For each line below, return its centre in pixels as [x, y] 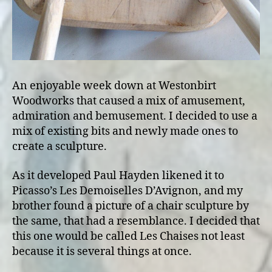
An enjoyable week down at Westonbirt [114, 86]
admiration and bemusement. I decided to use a [135, 117]
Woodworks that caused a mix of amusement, [129, 101]
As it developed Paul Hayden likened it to [118, 175]
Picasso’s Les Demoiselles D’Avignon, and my [127, 191]
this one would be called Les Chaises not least [128, 236]
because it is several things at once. [102, 251]
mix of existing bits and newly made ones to [125, 132]
